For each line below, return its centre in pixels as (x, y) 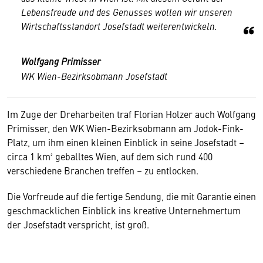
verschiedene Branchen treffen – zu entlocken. (105, 170)
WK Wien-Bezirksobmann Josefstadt (94, 76)
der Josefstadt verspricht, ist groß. (78, 224)
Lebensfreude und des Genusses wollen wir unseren (127, 12)
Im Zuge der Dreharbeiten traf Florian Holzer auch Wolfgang (131, 114)
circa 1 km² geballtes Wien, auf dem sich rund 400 (110, 156)
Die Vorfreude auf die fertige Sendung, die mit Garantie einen (131, 196)
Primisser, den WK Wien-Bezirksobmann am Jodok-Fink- (125, 128)
